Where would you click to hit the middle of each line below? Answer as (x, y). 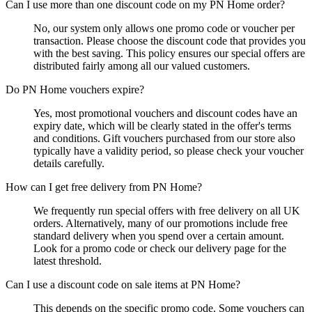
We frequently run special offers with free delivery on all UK (167, 211)
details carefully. (69, 164)
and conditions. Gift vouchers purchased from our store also (164, 139)
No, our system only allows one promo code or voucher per (164, 29)
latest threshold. (68, 261)
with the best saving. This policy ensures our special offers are (169, 54)
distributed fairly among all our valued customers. (142, 66)
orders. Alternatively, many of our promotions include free (161, 224)
